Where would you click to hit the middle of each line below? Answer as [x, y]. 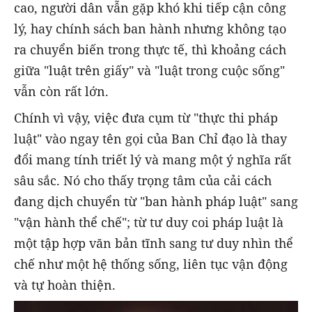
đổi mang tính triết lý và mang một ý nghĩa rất [153, 160]
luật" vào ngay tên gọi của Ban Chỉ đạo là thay [150, 139]
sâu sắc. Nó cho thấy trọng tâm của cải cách [143, 181]
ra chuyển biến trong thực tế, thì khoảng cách [150, 50]
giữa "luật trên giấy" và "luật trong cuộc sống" [149, 71]
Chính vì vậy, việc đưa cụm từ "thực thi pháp [146, 118]
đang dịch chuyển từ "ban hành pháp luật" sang [156, 202]
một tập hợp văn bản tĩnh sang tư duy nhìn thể [154, 243]
